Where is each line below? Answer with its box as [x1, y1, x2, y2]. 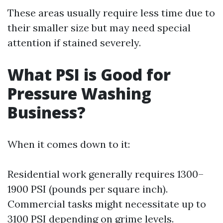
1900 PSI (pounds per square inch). [7, 183, 168, 195]
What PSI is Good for [7, 64, 171, 85]
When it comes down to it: [7, 138, 130, 150]
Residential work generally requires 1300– [7, 168, 204, 180]
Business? [7, 102, 86, 123]
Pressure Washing [7, 83, 151, 104]
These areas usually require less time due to [7, 6, 215, 19]
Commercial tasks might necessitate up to [7, 198, 206, 210]
